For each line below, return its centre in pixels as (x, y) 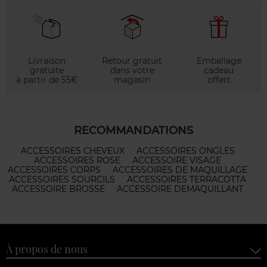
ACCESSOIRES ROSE (77, 160)
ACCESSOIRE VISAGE (177, 160)
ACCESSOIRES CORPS (54, 170)
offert (219, 80)
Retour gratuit (132, 60)
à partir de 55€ (46, 80)
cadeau (219, 70)
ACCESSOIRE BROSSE (58, 189)
